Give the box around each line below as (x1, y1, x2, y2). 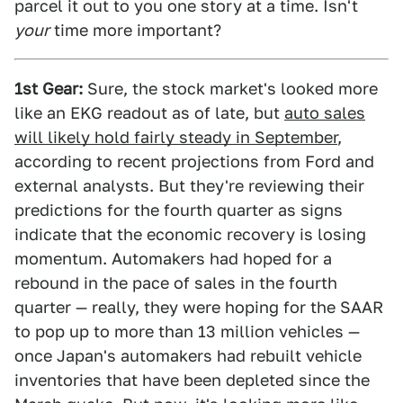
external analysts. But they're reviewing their (14, 176, 364, 195)
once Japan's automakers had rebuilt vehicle (14, 346, 362, 365)
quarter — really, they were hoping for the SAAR (14, 298, 383, 317)
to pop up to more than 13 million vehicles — (14, 322, 360, 341)
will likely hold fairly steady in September (14, 128, 337, 147)
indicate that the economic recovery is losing (14, 225, 366, 244)
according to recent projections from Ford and (14, 152, 374, 171)
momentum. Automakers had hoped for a (14, 249, 332, 268)
